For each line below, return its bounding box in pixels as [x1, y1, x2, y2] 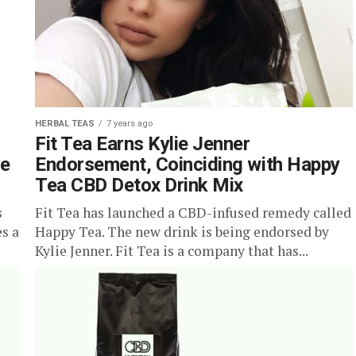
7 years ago [106, 118, 153, 129]
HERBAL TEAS [35, 118, 95, 129]
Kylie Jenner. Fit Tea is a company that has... [35, 242, 308, 260]
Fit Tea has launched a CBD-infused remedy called [35, 203, 351, 222]
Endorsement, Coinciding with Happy [35, 153, 340, 176]
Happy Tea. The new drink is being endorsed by [35, 222, 329, 241]
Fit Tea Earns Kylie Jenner [35, 133, 250, 155]
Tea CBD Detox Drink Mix [35, 174, 243, 196]
